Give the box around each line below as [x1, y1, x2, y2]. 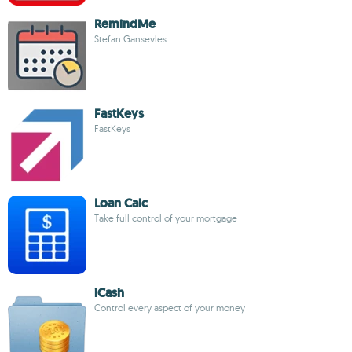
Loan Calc [94, 195, 148, 211]
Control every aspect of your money [94, 302, 245, 313]
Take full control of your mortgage [94, 212, 237, 224]
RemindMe [94, 16, 156, 32]
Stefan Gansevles [94, 33, 167, 45]
